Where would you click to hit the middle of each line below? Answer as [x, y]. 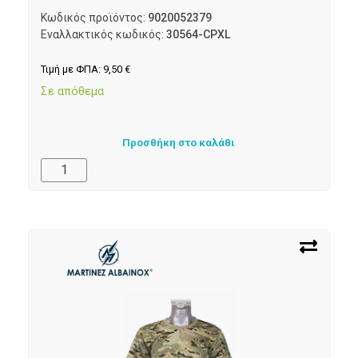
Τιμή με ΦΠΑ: [72, 70]
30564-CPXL [198, 35]
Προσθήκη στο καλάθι [179, 143]
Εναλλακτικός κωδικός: [103, 35]
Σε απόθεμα [72, 91]
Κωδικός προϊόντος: [94, 18]
